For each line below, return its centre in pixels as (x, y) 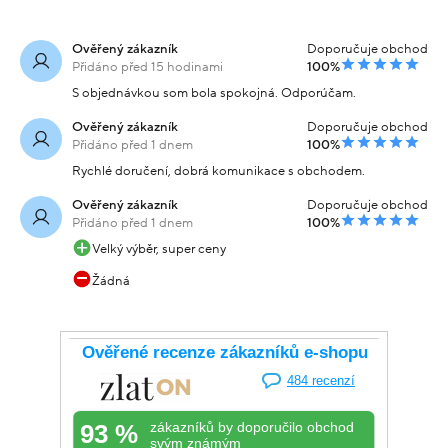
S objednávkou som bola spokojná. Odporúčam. (214, 92)
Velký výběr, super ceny (158, 248)
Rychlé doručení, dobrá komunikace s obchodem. (218, 170)
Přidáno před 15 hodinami (147, 66)
